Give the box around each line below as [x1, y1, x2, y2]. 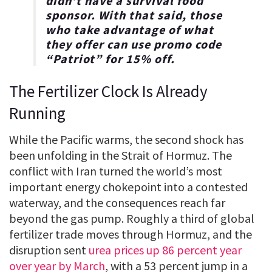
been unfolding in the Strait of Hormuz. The [9, 148, 232, 163]
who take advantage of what [46, 22, 214, 38]
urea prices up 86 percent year [89, 242, 242, 258]
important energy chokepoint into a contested [9, 179, 248, 195]
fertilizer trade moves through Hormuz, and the [9, 226, 252, 242]
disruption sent [9, 242, 89, 258]
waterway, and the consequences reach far [9, 195, 225, 211]
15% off [126, 51, 171, 67]
